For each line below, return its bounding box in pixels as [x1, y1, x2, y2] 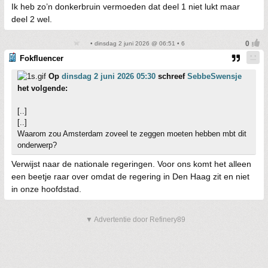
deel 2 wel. [11, 14, 52, 24]
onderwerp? [17, 141, 57, 150]
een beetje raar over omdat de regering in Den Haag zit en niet [11, 172, 249, 181]
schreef [156, 72, 187, 81]
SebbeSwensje [187, 72, 242, 81]
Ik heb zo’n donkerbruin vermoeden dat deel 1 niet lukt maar [11, 2, 240, 11]
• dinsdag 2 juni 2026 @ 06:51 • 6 [88, 40, 185, 47]
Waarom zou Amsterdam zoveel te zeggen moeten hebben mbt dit [17, 129, 246, 138]
